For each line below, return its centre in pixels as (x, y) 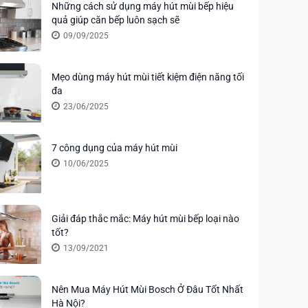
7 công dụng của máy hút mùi (114, 148)
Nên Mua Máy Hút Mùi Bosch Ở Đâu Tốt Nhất (147, 290)
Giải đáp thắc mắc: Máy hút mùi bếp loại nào (145, 219)
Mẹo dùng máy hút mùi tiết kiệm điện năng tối (148, 77)
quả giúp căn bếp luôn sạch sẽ (115, 20)
